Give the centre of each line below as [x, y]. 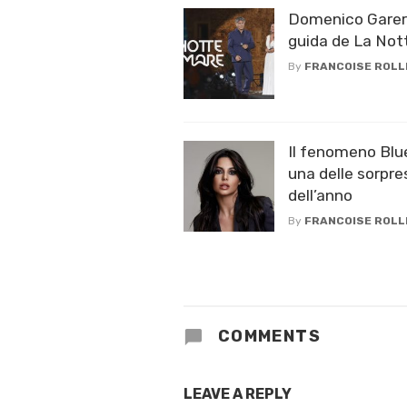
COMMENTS [267, 336]
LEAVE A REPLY [238, 393]
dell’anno [320, 195]
